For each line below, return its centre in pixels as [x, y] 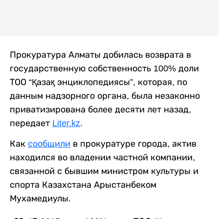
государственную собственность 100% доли [104, 68]
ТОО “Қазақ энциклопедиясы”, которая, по [99, 82]
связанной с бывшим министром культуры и [104, 171]
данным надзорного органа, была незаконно [105, 96]
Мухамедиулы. [40, 198]
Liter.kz [66, 123]
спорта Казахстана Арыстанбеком [83, 185]
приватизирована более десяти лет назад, [100, 109]
